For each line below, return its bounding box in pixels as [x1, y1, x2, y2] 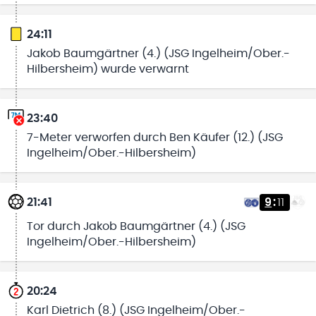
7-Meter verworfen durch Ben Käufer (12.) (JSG [26, 131, 283, 143]
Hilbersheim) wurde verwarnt [26, 63, 189, 75]
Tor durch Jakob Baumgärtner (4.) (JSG [26, 221, 245, 233]
